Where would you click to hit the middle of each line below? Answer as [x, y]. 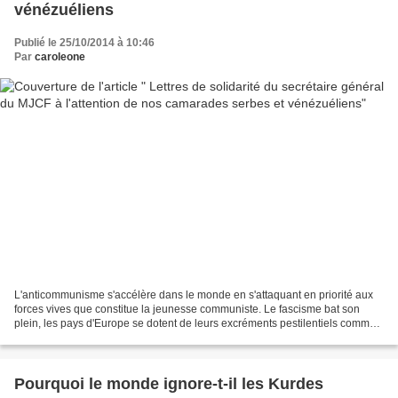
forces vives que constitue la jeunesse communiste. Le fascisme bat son [187, 309]
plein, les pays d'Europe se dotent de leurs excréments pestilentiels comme [195, 323]
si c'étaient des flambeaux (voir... [92, 337]
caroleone [60, 57]
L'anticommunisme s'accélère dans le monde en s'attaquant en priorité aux [194, 295]
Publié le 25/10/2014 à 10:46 [84, 43]
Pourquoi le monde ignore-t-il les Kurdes [169, 383]
